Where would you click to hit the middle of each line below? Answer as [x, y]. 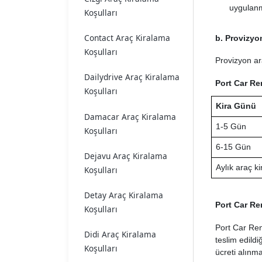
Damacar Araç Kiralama [130, 116]
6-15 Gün [233, 147]
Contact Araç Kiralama [127, 38]
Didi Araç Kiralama [120, 235]
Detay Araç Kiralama [124, 195]
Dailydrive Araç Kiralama [132, 77]
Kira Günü [236, 106]
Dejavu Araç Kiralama [126, 156]
